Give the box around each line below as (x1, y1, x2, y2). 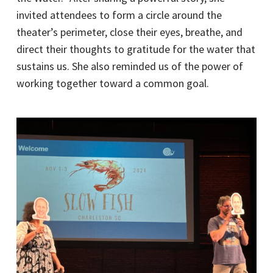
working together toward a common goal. (16, 76, 209, 91)
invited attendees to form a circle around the (16, 8, 222, 23)
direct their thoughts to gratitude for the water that (16, 42, 255, 57)
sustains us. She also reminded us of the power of (16, 59, 243, 74)
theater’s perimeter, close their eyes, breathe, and (16, 25, 243, 40)
